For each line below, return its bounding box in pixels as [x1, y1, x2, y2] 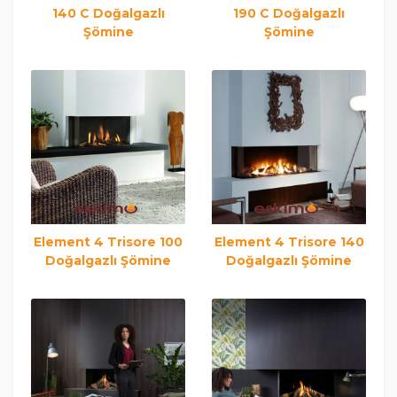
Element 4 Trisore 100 [34, 234, 183, 251]
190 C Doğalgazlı [233, 5, 345, 22]
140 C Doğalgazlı [51, 5, 165, 22]
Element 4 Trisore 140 [214, 234, 364, 251]
